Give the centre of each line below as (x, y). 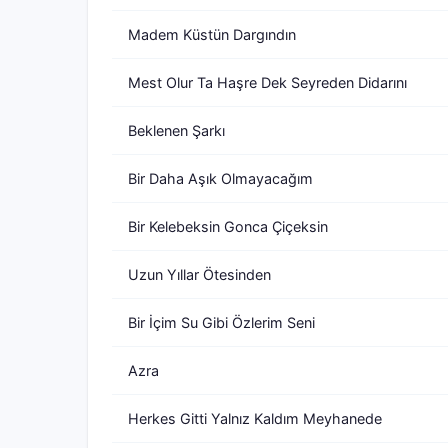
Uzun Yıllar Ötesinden (199, 274)
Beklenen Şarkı (176, 130)
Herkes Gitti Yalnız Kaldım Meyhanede (255, 418)
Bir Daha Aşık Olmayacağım (220, 178)
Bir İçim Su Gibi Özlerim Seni (221, 322)
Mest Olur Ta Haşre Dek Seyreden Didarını (267, 82)
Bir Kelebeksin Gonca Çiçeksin (228, 226)
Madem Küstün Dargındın (212, 34)
